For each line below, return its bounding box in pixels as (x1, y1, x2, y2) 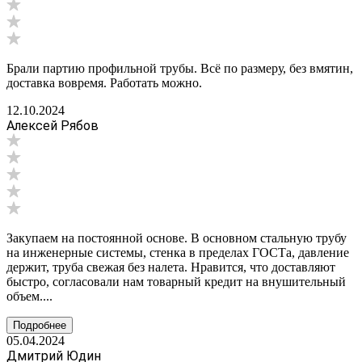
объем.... (6, 288, 53, 303)
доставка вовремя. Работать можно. (6, 75, 202, 90)
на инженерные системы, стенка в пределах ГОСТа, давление (6, 245, 349, 259)
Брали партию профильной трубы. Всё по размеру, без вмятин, (6, 61, 353, 75)
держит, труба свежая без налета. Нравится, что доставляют (6, 259, 335, 274)
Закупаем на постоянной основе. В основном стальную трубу (6, 230, 347, 245)
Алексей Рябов (6, 117, 99, 133)
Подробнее (13, 318, 66, 331)
